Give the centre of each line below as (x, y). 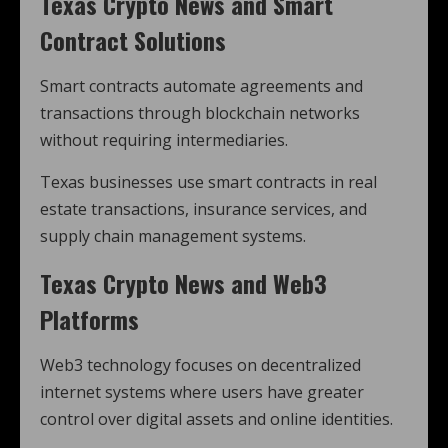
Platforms (89, 319)
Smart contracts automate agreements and (201, 86)
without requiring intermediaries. (164, 140)
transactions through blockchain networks (200, 113)
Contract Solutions (133, 40)
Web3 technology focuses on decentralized (200, 365)
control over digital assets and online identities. (216, 419)
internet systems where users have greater (202, 392)
